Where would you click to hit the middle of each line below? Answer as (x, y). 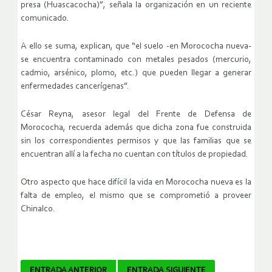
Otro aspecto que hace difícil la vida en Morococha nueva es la (136, 183)
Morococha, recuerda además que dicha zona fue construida (136, 128)
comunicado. (45, 19)
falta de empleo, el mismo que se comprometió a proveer (136, 196)
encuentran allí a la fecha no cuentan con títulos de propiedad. (134, 155)
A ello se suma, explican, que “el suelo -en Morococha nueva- (136, 47)
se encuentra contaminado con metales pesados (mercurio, (136, 60)
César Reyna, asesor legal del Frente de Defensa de (136, 115)
